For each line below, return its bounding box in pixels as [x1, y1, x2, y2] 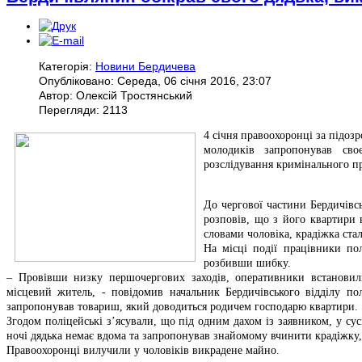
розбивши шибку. [204, 256, 291, 269]
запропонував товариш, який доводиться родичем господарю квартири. [6, 300, 358, 313]
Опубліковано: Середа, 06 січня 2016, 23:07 [39, 74, 271, 87]
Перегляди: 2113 [39, 103, 128, 116]
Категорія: [39, 59, 95, 73]
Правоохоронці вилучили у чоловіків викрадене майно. [6, 343, 280, 356]
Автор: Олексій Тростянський [39, 88, 192, 102]
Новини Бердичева [95, 59, 196, 73]
